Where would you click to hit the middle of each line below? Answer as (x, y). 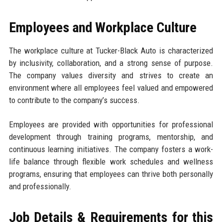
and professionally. (40, 187)
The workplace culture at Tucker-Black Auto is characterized (111, 51)
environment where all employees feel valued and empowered (111, 88)
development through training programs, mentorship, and (111, 137)
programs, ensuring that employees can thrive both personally (111, 174)
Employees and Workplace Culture (103, 28)
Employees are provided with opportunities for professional (111, 125)
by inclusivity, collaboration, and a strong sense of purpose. (111, 63)
